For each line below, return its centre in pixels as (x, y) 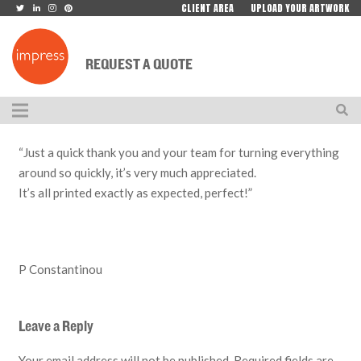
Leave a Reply (56, 327)
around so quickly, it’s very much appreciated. (137, 172)
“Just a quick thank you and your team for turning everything (178, 152)
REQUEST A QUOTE (139, 66)
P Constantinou (60, 269)
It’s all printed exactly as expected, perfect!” (135, 192)
